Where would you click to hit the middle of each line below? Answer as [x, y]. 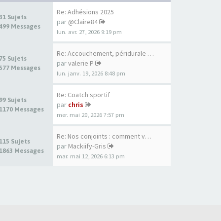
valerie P [81, 63]
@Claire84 [83, 22]
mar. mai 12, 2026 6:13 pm [91, 156]
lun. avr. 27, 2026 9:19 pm [89, 32]
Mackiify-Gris [87, 146]
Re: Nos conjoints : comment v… [104, 136]
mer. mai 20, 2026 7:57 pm [91, 115]
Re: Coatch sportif [83, 95]
